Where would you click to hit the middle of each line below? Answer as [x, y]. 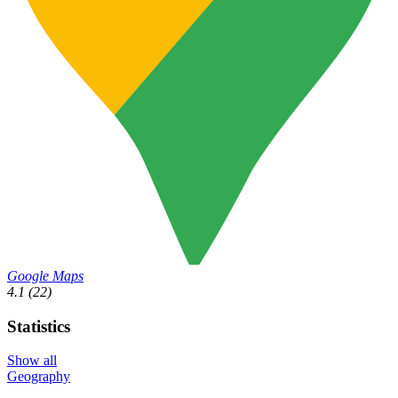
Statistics [39, 326]
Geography [39, 377]
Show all [32, 361]
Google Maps [45, 275]
